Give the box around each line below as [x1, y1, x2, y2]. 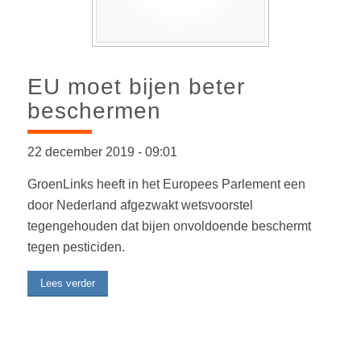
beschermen [27, 98, 161, 124]
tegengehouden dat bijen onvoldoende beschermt [27, 218, 311, 233]
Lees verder [39, 277, 95, 290]
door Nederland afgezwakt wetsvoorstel [27, 197, 253, 212]
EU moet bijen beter [27, 74, 245, 100]
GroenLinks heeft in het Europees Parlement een [27, 176, 305, 191]
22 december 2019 [27, 145, 138, 160]
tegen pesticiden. [27, 239, 125, 254]
